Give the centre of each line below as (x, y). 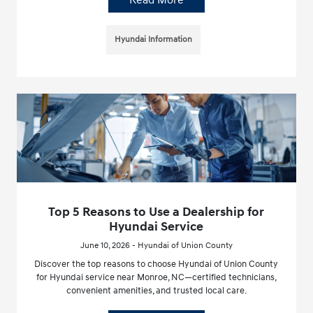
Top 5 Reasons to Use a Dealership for (156, 212)
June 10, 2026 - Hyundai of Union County (156, 246)
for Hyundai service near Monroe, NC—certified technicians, (156, 278)
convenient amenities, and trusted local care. (156, 291)
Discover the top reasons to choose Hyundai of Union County (156, 264)
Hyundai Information (154, 39)
